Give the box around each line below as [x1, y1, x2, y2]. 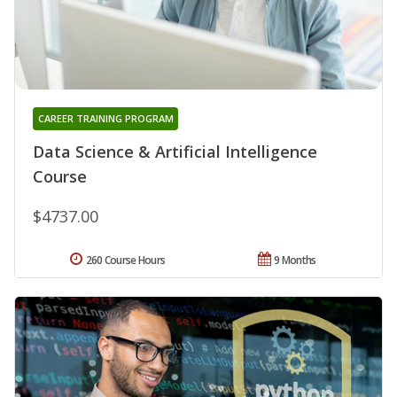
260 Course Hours [85, 253, 166, 269]
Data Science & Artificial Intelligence [33, 141, 317, 163]
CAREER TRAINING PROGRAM [37, 112, 174, 126]
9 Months [274, 253, 316, 269]
